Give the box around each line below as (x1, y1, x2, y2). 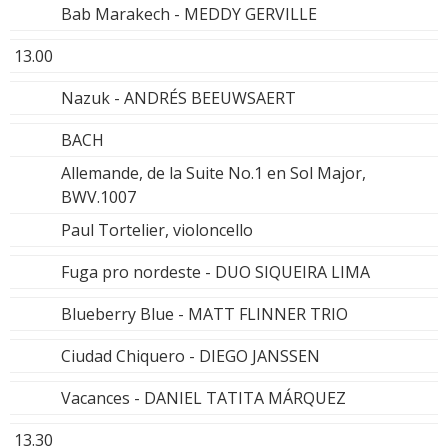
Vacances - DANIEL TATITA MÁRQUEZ (61, 386, 346, 409)
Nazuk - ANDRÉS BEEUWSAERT (61, 86, 296, 109)
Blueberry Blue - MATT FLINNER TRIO (61, 302, 348, 325)
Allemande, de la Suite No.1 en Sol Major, (61, 161, 366, 184)
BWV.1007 (61, 185, 136, 208)
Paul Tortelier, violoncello (61, 218, 253, 241)
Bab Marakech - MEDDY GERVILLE (61, 2, 317, 25)
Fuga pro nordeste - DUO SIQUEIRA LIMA (61, 260, 370, 283)
